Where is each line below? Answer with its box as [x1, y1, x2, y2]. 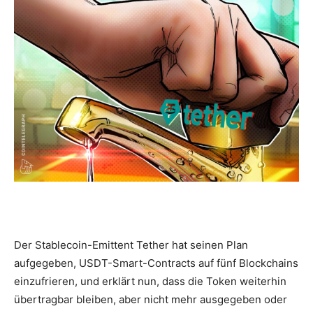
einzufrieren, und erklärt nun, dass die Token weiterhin [14, 274, 286, 288]
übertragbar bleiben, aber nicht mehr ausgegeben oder [14, 292, 287, 306]
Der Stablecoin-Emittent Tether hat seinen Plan [14, 238, 248, 252]
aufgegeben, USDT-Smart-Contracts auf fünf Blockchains [14, 256, 298, 270]
